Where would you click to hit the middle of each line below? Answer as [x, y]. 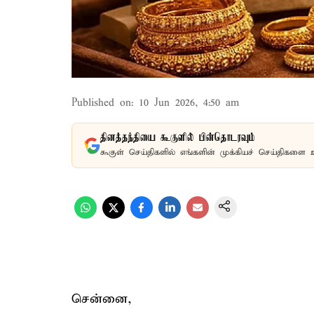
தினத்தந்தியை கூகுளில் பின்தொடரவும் [178, 138]
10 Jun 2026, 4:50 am [189, 103]
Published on [101, 103]
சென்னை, [102, 299]
